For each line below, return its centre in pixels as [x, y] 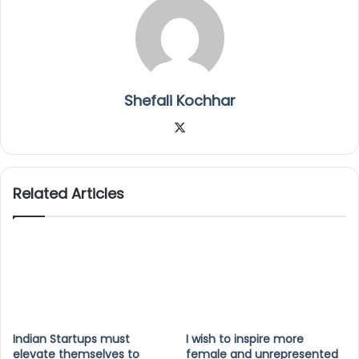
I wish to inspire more [245, 339]
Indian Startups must [71, 339]
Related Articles [69, 194]
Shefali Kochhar [179, 101]
